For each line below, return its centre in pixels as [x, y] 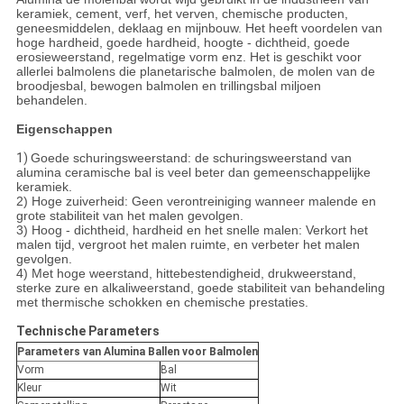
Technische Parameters [87, 331]
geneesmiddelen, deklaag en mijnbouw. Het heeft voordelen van [199, 28]
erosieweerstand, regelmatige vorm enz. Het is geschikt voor [188, 57]
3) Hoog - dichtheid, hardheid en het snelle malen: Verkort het [192, 230]
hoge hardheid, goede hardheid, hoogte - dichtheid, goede [183, 43]
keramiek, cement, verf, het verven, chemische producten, [182, 14]
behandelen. [51, 101]
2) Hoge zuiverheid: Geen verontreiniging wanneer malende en [196, 202]
